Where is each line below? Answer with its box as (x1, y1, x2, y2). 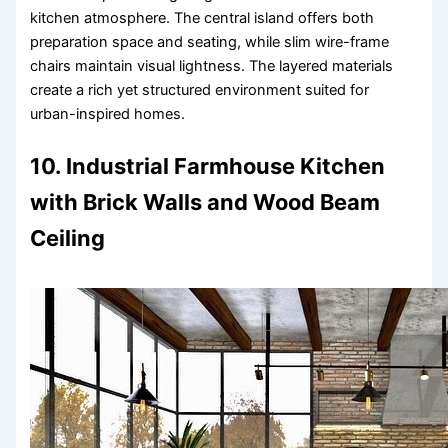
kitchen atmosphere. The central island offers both (30, 8, 375, 27)
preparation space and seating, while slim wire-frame (30, 32, 390, 51)
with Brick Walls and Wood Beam (30, 188, 381, 215)
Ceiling (30, 224, 106, 251)
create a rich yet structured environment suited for (30, 80, 370, 99)
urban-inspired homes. (30, 104, 186, 123)
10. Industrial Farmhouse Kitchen (30, 152, 386, 179)
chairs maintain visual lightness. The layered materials (30, 56, 394, 75)
